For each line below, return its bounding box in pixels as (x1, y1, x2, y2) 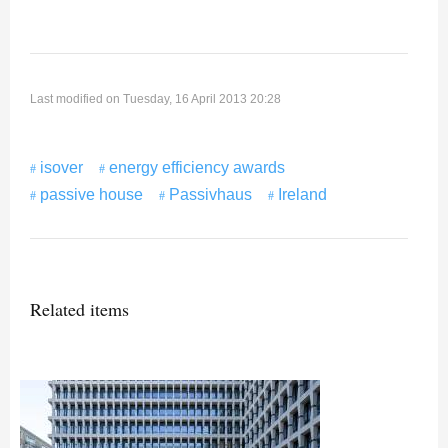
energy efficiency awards (109, 159, 285, 177)
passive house (40, 186, 143, 204)
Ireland (278, 186, 327, 204)
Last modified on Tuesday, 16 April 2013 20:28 (30, 92, 281, 107)
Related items (30, 297, 129, 322)
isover (40, 159, 83, 177)
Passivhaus (169, 186, 252, 204)
